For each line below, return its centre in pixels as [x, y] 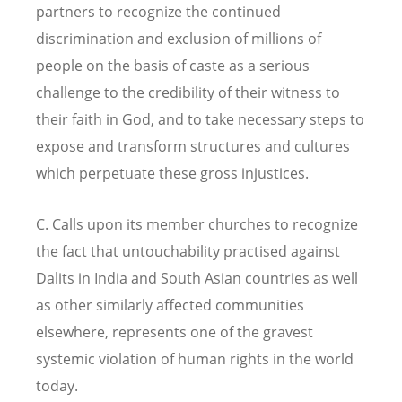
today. [57, 386]
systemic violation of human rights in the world [195, 359]
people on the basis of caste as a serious [173, 65]
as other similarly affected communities [170, 306]
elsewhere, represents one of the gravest [175, 332]
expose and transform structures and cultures [193, 146]
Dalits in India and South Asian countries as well [197, 279]
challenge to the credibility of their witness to [188, 92]
